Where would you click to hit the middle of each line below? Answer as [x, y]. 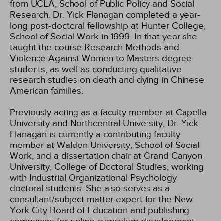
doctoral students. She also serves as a [90, 188]
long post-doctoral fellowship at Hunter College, [108, 26]
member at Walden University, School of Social [105, 145]
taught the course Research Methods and [94, 47]
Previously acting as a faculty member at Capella [108, 112]
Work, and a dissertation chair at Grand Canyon [106, 156]
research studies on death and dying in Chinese [107, 80]
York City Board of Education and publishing [100, 210]
